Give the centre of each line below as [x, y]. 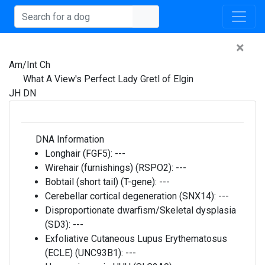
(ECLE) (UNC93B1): [85, 253]
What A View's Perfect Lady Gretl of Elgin [108, 79]
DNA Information [69, 139]
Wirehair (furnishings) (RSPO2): [110, 168]
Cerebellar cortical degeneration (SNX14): [132, 196]
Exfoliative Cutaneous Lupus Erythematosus [136, 239]
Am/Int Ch [30, 65]
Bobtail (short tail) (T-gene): [102, 182]
